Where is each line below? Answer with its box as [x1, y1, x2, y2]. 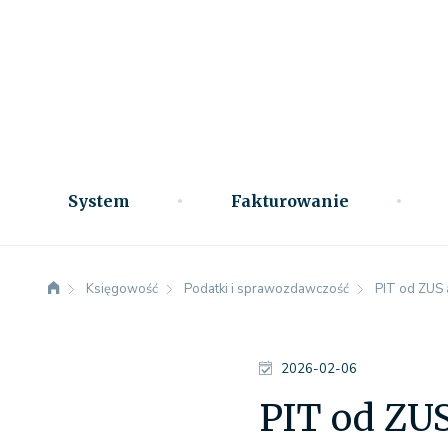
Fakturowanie [230, 191, 349, 211]
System [68, 191, 130, 211]
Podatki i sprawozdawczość [184, 280, 349, 298]
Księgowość [86, 280, 158, 298]
